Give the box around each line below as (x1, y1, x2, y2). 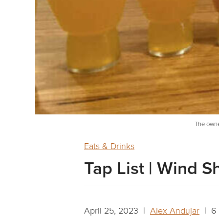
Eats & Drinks (84, 140, 134, 152)
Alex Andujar (150, 204, 199, 217)
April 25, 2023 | (84, 204, 150, 217)
